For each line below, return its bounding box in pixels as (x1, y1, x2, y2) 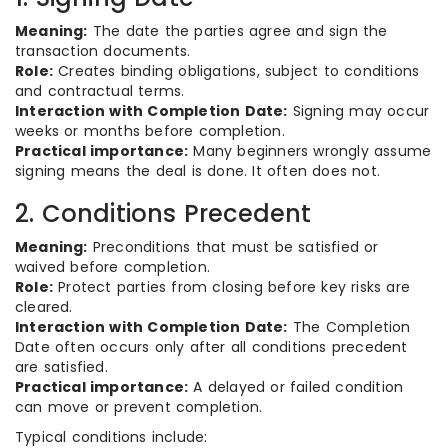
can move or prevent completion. (15, 397, 263, 417)
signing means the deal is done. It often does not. (15, 161, 381, 181)
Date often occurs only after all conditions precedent (15, 337, 408, 357)
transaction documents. (15, 41, 191, 61)
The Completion (287, 317, 411, 337)
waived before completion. (15, 257, 210, 277)
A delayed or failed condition (188, 377, 404, 397)
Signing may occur (287, 101, 430, 121)
